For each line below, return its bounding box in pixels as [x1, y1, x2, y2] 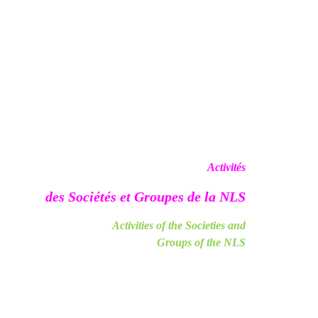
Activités [207, 161, 246, 173]
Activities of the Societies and [112, 219, 246, 231]
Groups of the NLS [157, 236, 246, 248]
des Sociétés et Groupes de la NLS [45, 189, 246, 204]
